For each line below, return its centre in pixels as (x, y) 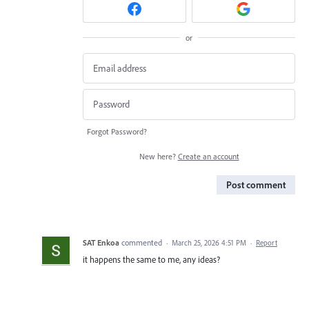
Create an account (208, 156)
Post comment (256, 185)
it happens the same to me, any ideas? (151, 259)
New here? (158, 156)
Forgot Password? (117, 131)
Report (267, 242)
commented (143, 242)
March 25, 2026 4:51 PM (209, 242)
